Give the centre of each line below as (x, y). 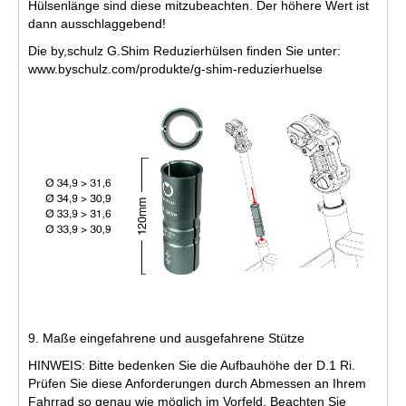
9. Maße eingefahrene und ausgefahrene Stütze (166, 338)
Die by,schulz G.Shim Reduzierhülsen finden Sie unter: (184, 51)
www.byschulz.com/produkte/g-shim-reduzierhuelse (175, 69)
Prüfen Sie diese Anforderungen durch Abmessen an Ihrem (197, 384)
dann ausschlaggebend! (97, 24)
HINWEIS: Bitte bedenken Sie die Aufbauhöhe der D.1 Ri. (192, 366)
